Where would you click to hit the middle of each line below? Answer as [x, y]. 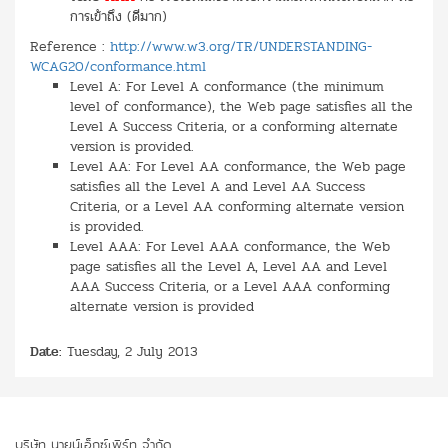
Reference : [70, 46]
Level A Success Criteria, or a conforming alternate [234, 126]
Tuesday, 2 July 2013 [132, 351]
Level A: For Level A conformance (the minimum [227, 86]
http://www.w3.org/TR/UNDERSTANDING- [241, 46]
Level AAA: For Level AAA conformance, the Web [230, 246]
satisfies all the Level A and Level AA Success [217, 186]
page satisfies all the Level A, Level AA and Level [228, 266]
